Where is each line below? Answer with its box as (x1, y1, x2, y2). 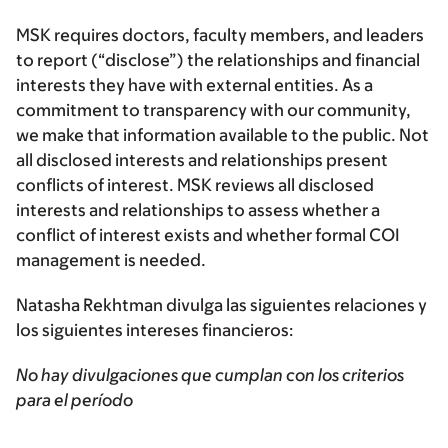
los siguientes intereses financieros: (16, 320, 294, 341)
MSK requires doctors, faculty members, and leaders (16, 25, 424, 46)
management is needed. (16, 250, 206, 271)
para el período (16, 390, 133, 411)
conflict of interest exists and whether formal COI (16, 225, 400, 246)
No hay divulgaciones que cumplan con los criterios (16, 365, 404, 386)
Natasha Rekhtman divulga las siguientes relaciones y (16, 295, 427, 316)
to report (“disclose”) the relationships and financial (16, 50, 420, 71)
